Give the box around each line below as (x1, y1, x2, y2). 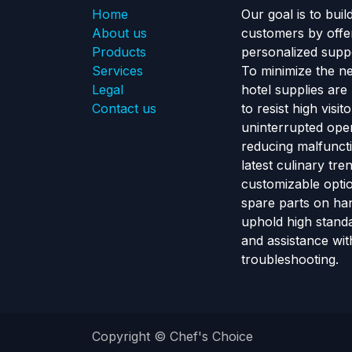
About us (92, 25, 147, 42)
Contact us (92, 101, 156, 117)
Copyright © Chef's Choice (92, 328, 253, 344)
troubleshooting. (241, 251, 339, 268)
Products (92, 44, 146, 60)
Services (92, 63, 143, 79)
